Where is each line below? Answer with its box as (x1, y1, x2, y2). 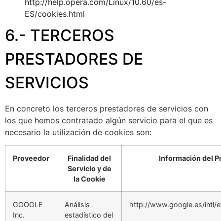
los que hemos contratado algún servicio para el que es (5, 115, 213, 125)
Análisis (65, 200, 90, 209)
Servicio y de (67, 164, 111, 173)
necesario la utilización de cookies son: (5, 127, 151, 137)
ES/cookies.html (25, 8, 85, 19)
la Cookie (73, 174, 106, 183)
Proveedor (13, 153, 49, 162)
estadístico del (65, 210, 113, 219)
